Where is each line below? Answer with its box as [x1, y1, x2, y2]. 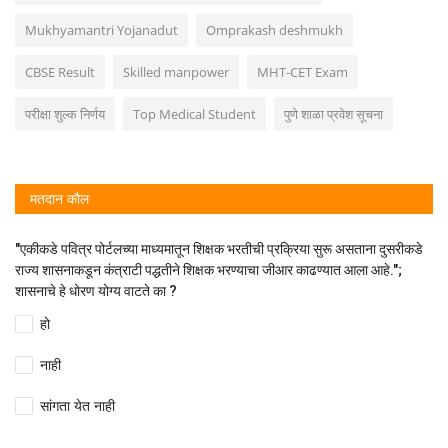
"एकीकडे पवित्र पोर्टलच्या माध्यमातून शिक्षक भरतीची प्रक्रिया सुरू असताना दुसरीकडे [15, 240, 423, 257]
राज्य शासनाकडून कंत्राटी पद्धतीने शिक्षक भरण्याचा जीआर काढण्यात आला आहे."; [15, 261, 402, 278]
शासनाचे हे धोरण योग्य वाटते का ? [15, 282, 177, 299]
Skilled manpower [123, 62, 229, 81]
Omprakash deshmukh [206, 20, 343, 39]
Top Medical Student [133, 104, 256, 123]
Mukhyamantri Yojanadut [25, 20, 178, 39]
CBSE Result [25, 62, 95, 81]
